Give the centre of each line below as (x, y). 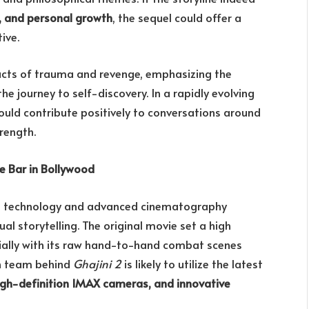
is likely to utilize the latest (192, 263)
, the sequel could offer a (177, 17)
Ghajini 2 (97, 263)
